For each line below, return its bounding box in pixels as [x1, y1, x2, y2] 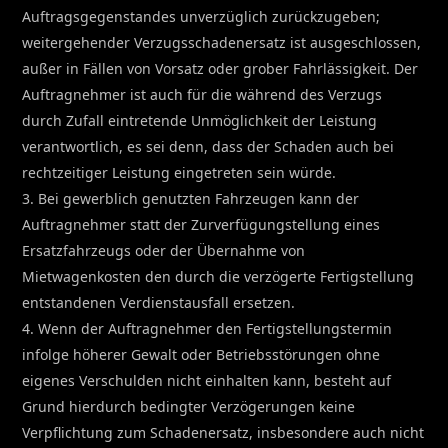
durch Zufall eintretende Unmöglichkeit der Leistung [22, 110, 378, 130]
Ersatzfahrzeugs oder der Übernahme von [22, 240, 306, 260]
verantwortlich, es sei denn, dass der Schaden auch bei [22, 136, 395, 156]
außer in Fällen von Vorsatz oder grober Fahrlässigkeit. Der [22, 58, 419, 78]
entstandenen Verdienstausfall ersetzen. [22, 292, 296, 312]
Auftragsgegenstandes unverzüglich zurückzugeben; [22, 6, 381, 26]
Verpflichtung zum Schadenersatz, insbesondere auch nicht [22, 422, 425, 442]
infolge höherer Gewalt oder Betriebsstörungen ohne [22, 344, 381, 364]
